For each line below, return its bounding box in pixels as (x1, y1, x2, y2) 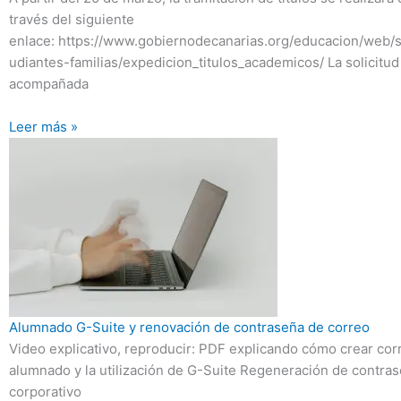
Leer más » (9, 117, 78, 135)
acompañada (9, 74, 89, 92)
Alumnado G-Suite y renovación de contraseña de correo (9, 318, 370, 336)
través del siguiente (9, 10, 134, 28)
